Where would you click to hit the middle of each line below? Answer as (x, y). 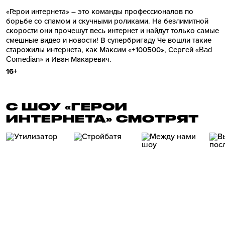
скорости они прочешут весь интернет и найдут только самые (113, 31)
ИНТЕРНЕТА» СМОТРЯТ (102, 119)
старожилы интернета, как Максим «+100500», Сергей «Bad (109, 50)
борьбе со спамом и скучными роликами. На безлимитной (107, 21)
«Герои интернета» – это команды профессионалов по (100, 12)
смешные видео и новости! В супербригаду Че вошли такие (109, 40)
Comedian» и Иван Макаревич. (59, 59)
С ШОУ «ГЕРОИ (67, 106)
